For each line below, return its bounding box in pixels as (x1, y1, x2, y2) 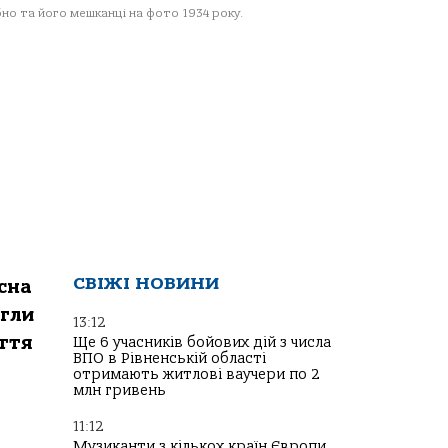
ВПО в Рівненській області (73, 350, 266, 367)
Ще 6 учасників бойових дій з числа (73, 334, 331, 351)
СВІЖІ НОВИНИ (73, 273, 219, 294)
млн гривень (73, 382, 166, 399)
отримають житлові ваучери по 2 (73, 366, 320, 383)
